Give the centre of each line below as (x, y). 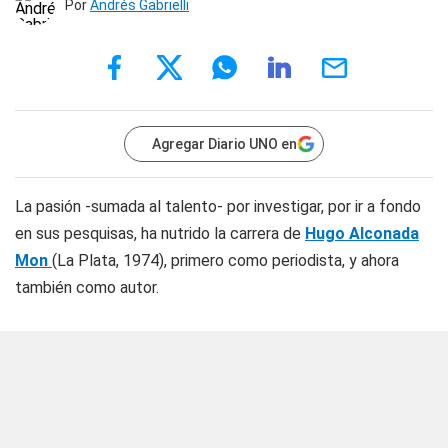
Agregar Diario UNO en (224, 144)
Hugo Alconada (362, 233)
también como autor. (87, 287)
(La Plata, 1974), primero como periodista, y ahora (225, 260)
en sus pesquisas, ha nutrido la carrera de (160, 233)
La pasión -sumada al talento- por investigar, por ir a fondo (218, 206)
